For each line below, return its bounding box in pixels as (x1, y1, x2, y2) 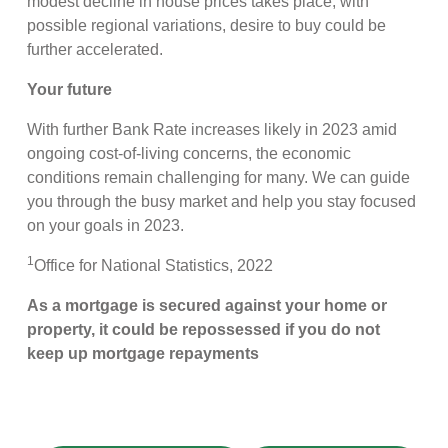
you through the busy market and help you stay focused (27, 192, 417, 210)
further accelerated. (27, 40, 164, 58)
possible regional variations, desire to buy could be (27, 16, 387, 34)
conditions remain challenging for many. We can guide (27, 168, 411, 186)
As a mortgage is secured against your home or (27, 296, 388, 314)
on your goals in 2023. (27, 216, 185, 234)
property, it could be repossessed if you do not (27, 320, 381, 338)
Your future (27, 80, 113, 98)
